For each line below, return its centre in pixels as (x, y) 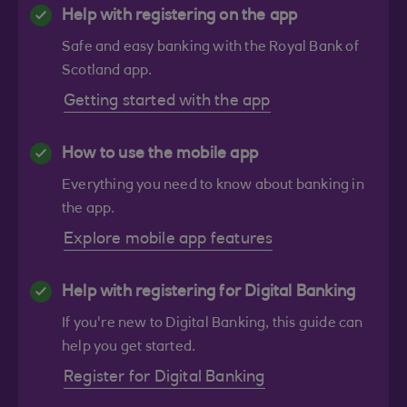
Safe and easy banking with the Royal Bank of (210, 47)
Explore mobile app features (169, 240)
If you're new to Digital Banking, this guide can (213, 323)
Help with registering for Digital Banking (209, 293)
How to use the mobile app (160, 154)
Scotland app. (107, 71)
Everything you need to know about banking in (213, 185)
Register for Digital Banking (164, 378)
